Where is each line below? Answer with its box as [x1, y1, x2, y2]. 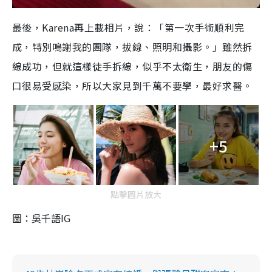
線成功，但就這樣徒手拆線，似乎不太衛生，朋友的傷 [12, 59, 253, 74]
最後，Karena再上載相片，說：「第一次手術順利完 [12, 20, 245, 35]
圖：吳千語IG [12, 211, 70, 226]
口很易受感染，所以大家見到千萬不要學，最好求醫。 [12, 78, 253, 93]
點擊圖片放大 [110, 188, 161, 201]
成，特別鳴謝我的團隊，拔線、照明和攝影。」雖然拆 [12, 39, 253, 55]
